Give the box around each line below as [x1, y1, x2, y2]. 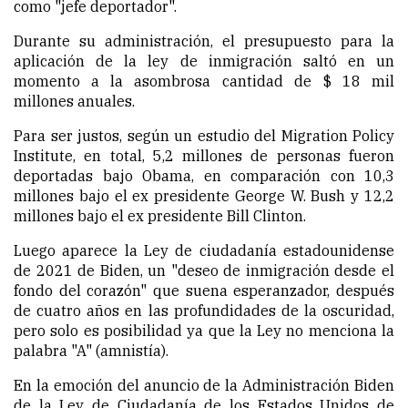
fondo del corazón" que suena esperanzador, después [14, 281, 394, 301]
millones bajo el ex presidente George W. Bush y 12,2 [14, 187, 394, 206]
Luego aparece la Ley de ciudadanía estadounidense [14, 241, 394, 260]
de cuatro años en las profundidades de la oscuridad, [14, 301, 394, 321]
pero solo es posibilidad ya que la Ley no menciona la [14, 321, 394, 341]
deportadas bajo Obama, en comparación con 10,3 [14, 167, 394, 186]
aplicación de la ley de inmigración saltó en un [14, 52, 394, 71]
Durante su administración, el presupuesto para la [14, 32, 394, 51]
